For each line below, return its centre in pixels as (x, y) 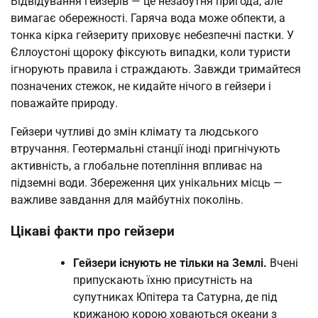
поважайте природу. (64, 103)
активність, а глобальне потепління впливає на (137, 165)
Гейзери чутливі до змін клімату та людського (135, 131)
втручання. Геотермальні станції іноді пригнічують (146, 148)
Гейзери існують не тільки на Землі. (170, 263)
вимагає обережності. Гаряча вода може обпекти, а (148, 18)
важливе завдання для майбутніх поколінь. (127, 199)
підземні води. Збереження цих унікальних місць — (147, 182)
